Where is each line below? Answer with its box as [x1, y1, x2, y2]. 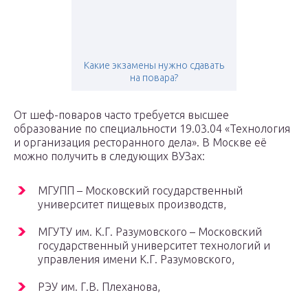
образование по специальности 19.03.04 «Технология [14, 122, 290, 135]
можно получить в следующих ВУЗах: [14, 149, 205, 162]
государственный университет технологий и [38, 239, 270, 252]
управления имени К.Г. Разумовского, [38, 252, 234, 265]
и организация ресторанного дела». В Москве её [14, 135, 267, 148]
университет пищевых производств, [38, 197, 226, 210]
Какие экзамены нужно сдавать [84, 59, 224, 71]
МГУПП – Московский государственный [38, 184, 243, 197]
